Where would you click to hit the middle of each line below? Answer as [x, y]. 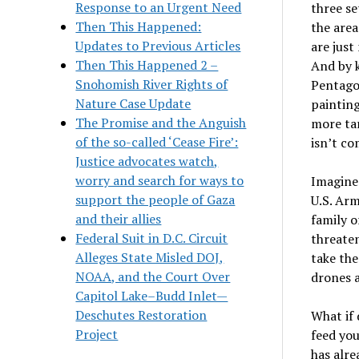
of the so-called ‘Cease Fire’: [157, 141]
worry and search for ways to [160, 180]
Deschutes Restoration [141, 315]
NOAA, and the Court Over [153, 276]
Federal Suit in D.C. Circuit [152, 238]
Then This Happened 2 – [147, 65]
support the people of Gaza [155, 199]
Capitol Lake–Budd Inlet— [152, 295]
